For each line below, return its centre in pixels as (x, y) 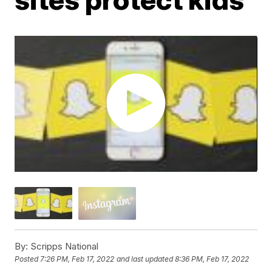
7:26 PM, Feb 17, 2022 (77, 259)
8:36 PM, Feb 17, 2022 (212, 259)
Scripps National (63, 246)
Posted (28, 259)
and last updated (145, 259)
